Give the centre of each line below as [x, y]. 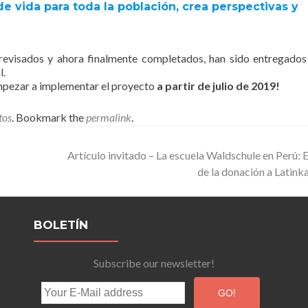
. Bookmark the [49, 117]
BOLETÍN [61, 225]
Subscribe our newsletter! [154, 263]
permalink [109, 117]
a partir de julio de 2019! [218, 86]
